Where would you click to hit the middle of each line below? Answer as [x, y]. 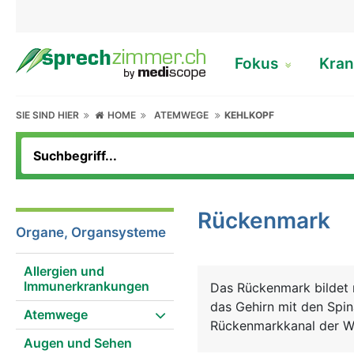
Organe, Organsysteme [91, 232]
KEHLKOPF [250, 115]
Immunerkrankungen [87, 286]
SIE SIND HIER [50, 115]
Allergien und [64, 271]
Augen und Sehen [78, 343]
